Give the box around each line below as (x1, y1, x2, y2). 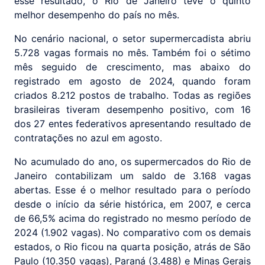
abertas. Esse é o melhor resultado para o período (14, 184, 251, 196)
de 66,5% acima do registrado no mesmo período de (14, 212, 251, 225)
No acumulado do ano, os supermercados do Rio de (14, 156, 251, 168)
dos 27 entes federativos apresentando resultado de (14, 118, 251, 130)
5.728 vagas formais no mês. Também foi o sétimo (14, 47, 251, 59)
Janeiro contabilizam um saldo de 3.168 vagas (14, 170, 251, 182)
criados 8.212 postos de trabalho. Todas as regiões (14, 89, 251, 102)
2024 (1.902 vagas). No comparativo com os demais (14, 227, 251, 239)
